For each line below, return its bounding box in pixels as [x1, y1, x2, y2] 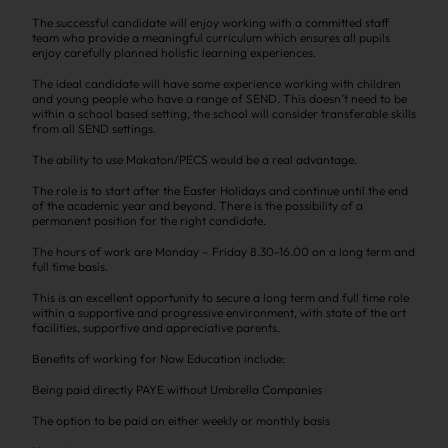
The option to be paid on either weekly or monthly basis [32, 413, 330, 428]
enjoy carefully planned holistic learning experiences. [32, 45, 316, 60]
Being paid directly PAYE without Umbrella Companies [32, 382, 322, 397]
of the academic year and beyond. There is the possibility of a [32, 198, 363, 213]
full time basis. [32, 259, 108, 274]
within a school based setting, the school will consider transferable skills [32, 106, 416, 121]
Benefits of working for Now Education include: [32, 351, 285, 366]
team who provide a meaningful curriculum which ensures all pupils [32, 30, 390, 45]
